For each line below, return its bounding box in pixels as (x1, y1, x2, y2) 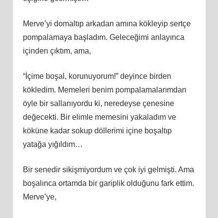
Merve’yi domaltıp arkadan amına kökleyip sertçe (22, 19, 191, 28)
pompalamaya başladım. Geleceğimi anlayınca (22, 33, 184, 41)
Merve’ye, (22, 192, 56, 201)
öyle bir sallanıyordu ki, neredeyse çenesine (22, 99, 174, 108)
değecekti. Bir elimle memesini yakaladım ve (22, 112, 176, 121)
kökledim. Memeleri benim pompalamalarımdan (22, 85, 186, 94)
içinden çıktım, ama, (22, 46, 91, 55)
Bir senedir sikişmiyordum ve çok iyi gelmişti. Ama (22, 165, 194, 174)
